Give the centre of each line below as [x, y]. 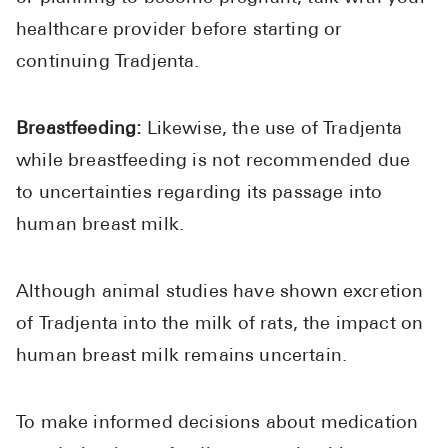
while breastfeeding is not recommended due [213, 162]
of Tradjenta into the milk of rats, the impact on [220, 325]
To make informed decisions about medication [217, 424]
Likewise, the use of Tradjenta [274, 130]
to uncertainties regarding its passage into [199, 194]
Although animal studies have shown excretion [220, 293]
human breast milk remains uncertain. [182, 357]
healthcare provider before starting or [179, 31]
